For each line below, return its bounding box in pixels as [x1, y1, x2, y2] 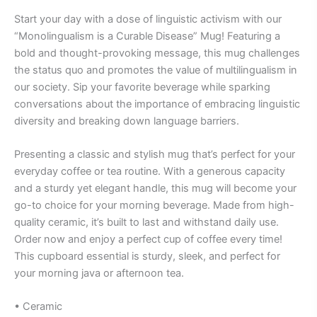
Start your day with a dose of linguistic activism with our [14, 12, 282, 25]
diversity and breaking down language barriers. [14, 114, 239, 127]
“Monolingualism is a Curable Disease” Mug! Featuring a [14, 29, 280, 42]
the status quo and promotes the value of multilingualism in [14, 63, 297, 76]
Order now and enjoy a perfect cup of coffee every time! [14, 233, 282, 246]
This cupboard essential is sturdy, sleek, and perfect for [14, 250, 280, 263]
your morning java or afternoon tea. [14, 267, 187, 280]
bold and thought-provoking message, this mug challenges [14, 46, 300, 59]
